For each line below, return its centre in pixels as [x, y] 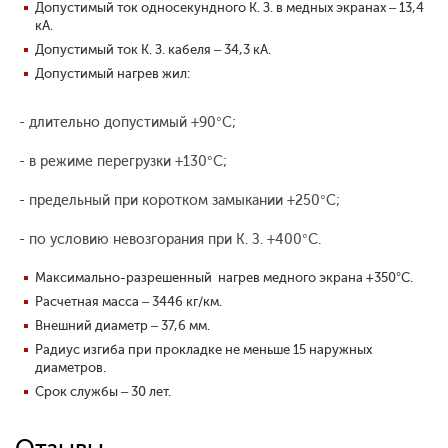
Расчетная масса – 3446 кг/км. [128, 302]
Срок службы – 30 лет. [103, 392]
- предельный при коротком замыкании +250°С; [177, 201]
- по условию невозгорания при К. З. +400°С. [168, 240]
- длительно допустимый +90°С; [125, 123]
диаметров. [70, 368]
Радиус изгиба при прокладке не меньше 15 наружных [203, 350]
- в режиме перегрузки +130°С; [121, 162]
